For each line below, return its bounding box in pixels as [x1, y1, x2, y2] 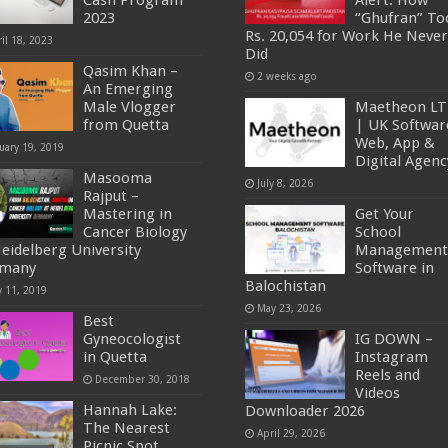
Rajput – [83, 187, 140, 206]
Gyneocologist [83, 330, 182, 349]
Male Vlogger [83, 98, 177, 117]
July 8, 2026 [256, 177, 313, 190]
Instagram [354, 348, 428, 367]
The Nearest [83, 419, 171, 438]
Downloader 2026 [244, 402, 365, 421]
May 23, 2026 [256, 302, 321, 315]
